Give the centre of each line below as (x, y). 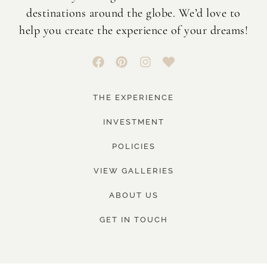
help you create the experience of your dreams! (133, 31)
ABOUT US (133, 195)
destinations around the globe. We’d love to (133, 13)
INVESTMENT (133, 122)
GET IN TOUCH (133, 220)
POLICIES (133, 147)
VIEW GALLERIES (133, 171)
